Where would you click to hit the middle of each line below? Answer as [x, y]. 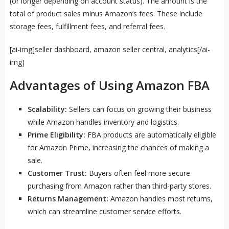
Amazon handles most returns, [160, 198]
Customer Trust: [57, 173]
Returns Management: [68, 198]
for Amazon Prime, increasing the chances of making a [118, 147]
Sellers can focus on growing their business [139, 109]
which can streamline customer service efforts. [104, 211]
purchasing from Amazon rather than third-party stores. [119, 186]
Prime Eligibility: [56, 134]
